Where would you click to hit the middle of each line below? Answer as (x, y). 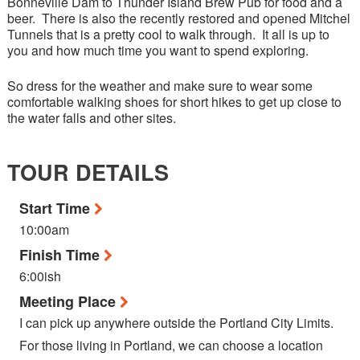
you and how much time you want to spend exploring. (158, 50)
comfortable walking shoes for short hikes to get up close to (174, 102)
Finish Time (61, 255)
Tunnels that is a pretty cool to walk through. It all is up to (168, 34)
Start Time (57, 208)
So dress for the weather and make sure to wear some (160, 86)
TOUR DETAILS (88, 172)
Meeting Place (70, 301)
